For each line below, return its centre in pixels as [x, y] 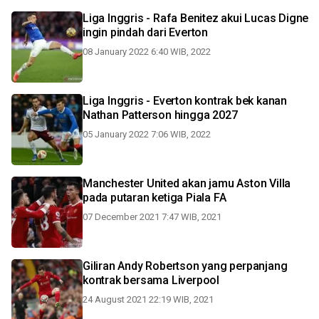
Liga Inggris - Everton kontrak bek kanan [185, 101]
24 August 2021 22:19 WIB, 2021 [148, 299]
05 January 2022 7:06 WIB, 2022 [147, 134]
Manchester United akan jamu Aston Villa [187, 183]
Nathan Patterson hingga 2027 [160, 115]
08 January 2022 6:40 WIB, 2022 [147, 52]
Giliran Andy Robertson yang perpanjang [185, 266]
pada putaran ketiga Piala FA [155, 198]
